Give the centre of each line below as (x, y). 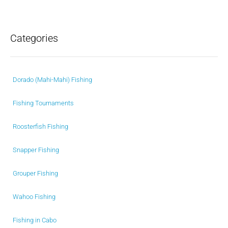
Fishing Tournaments (43, 103)
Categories (34, 38)
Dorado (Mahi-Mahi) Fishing (52, 79)
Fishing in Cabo (35, 220)
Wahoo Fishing (34, 196)
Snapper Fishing (36, 150)
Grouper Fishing (35, 173)
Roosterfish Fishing (40, 126)
